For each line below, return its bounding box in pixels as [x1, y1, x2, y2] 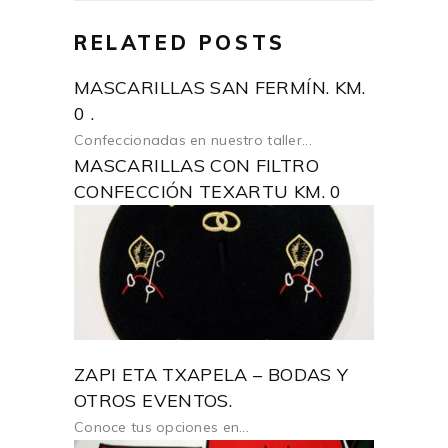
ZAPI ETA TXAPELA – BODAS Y [74, 363, 349, 387]
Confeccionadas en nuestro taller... [74, 131, 312, 150]
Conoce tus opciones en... [74, 418, 249, 437]
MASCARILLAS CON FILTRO [74, 154, 319, 178]
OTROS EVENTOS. [74, 389, 233, 413]
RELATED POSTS [74, 30, 286, 56]
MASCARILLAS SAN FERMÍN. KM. [74, 76, 366, 100]
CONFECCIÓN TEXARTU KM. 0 [74, 180, 342, 204]
